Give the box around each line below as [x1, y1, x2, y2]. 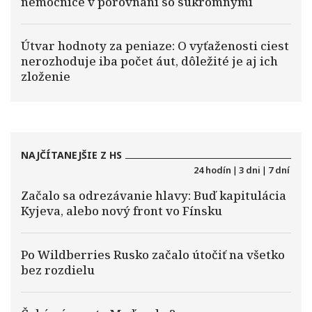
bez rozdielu [21, 262, 95, 278]
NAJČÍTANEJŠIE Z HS [21, 148, 122, 162]
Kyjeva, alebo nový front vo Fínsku [21, 203, 222, 219]
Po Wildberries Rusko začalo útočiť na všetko [21, 247, 285, 263]
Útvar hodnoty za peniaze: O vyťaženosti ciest [21, 38, 289, 54]
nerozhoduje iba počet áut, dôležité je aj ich [21, 53, 278, 69]
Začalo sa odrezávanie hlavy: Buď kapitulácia [21, 187, 286, 203]
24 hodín [194, 164, 231, 176]
